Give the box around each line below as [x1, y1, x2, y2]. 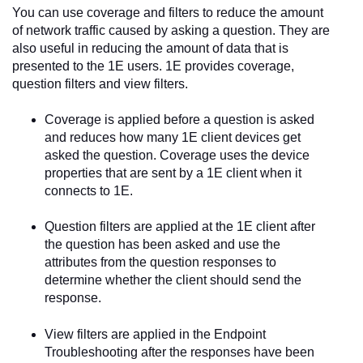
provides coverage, [181, 58, 294, 73]
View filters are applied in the [45, 327, 214, 341]
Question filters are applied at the [45, 220, 237, 234]
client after [253, 220, 315, 234]
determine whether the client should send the [45, 273, 301, 288]
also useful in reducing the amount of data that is [12, 41, 288, 55]
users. [124, 58, 165, 73]
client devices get [198, 130, 301, 144]
